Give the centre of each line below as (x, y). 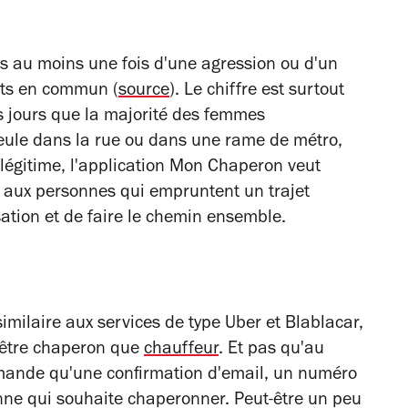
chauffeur (181, 351)
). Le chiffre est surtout (257, 92)
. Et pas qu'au (271, 351)
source (144, 92)
